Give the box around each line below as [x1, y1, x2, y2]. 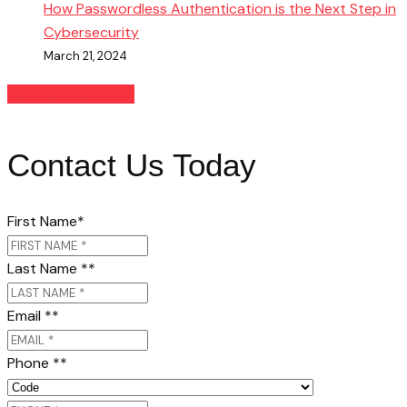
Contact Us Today [7, 147, 256, 184]
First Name [7, 212, 77, 232]
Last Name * [7, 259, 88, 279]
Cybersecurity [44, 23, 139, 43]
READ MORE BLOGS [7, 84, 134, 104]
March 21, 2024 [44, 48, 127, 65]
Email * [7, 306, 52, 326]
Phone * [7, 353, 60, 373]
